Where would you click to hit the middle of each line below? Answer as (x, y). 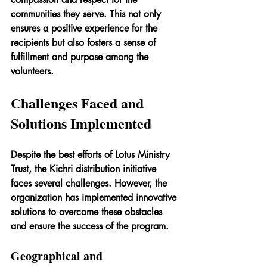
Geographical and (58, 256)
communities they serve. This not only (87, 14)
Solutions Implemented (81, 123)
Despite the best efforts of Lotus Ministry (92, 154)
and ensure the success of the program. (90, 226)
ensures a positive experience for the (86, 28)
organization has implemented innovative (95, 197)
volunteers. (32, 71)
